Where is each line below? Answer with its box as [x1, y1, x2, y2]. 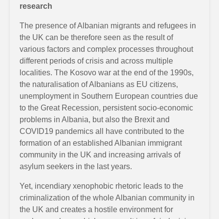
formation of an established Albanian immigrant [20, 138, 182, 147]
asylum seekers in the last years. [20, 162, 132, 171]
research [20, 1, 52, 10]
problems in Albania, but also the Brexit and [20, 115, 170, 124]
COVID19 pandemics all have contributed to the [20, 127, 184, 135]
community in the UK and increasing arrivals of [20, 150, 180, 159]
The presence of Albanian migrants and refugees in [20, 21, 196, 30]
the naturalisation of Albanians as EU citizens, [20, 80, 178, 88]
